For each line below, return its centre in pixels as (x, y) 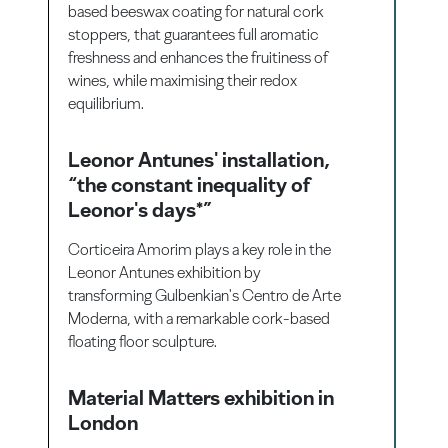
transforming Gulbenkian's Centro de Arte (205, 295)
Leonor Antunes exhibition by (165, 272)
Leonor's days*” (140, 209)
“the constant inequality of (189, 184)
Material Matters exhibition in (201, 397)
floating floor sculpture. (143, 341)
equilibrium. (106, 103)
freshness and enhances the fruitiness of (198, 57)
